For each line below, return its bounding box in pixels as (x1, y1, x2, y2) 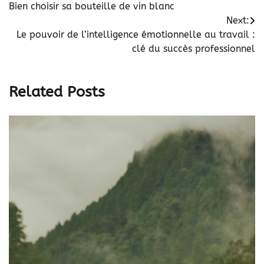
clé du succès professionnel (132, 43, 255, 55)
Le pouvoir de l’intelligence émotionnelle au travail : (16, 29, 255, 41)
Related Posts (9, 82, 105, 101)
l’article (8, 23, 51, 38)
